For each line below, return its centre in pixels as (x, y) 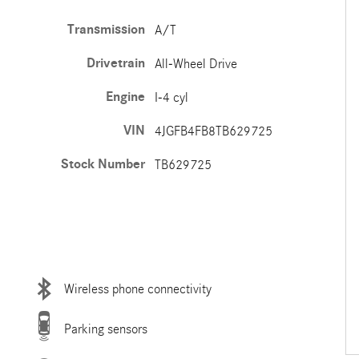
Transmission (106, 30)
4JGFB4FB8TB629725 (213, 131)
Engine (125, 97)
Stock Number (103, 164)
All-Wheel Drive (196, 64)
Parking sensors (105, 329)
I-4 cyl (171, 97)
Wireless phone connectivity (137, 288)
